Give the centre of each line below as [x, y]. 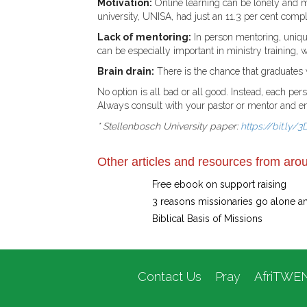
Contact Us [169, 276]
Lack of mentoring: [144, 37]
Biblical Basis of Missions [207, 219]
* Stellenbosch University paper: [169, 126]
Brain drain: [126, 72]
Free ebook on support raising [219, 185]
